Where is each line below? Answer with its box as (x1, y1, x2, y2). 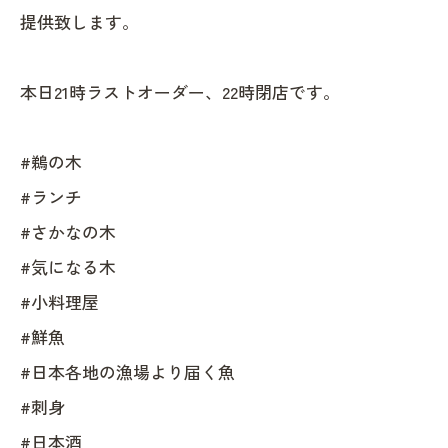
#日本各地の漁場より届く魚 (20, 359, 235, 385)
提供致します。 (20, 9, 139, 35)
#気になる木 (20, 254, 116, 280)
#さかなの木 (20, 219, 116, 245)
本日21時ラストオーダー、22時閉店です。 (20, 79, 340, 105)
